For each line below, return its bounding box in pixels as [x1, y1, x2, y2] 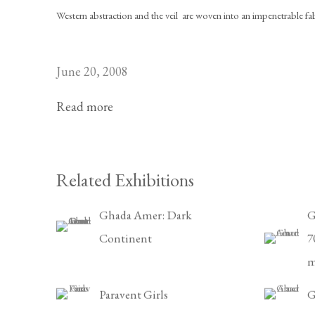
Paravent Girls [99, 285, 168, 302]
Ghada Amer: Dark [99, 206, 192, 223]
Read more [56, 98, 113, 115]
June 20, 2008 [56, 63, 128, 79]
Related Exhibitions [56, 168, 194, 192]
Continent [99, 229, 152, 246]
